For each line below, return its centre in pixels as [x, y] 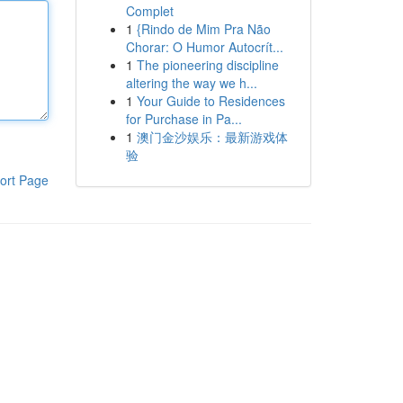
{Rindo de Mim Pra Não [203, 29]
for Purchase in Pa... [184, 119]
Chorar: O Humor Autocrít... [204, 47]
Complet [149, 11]
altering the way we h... [191, 83]
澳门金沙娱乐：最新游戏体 [212, 137]
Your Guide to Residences [210, 101]
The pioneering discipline [207, 65]
